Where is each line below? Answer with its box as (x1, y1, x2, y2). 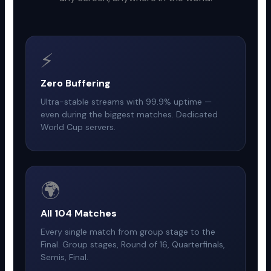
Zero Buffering (41, 76, 111, 90)
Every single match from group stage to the (41, 226, 216, 237)
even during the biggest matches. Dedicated (41, 108, 218, 120)
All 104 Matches (41, 206, 117, 220)
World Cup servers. (41, 121, 116, 132)
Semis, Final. (41, 251, 89, 263)
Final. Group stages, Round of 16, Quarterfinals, (41, 238, 226, 250)
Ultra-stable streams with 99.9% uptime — (41, 96, 212, 107)
